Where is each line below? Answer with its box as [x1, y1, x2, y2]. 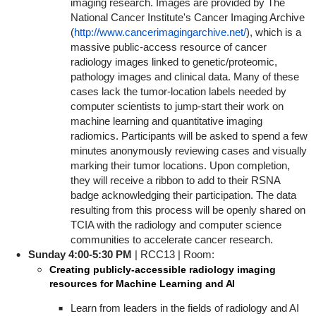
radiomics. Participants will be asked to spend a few [70, 130, 308, 142]
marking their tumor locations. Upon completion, [70, 159, 290, 171]
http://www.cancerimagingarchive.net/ [73, 26, 246, 38]
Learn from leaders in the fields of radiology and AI [70, 302, 299, 314]
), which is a [245, 26, 301, 38]
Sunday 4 [28, 248, 74, 260]
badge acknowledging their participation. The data [70, 189, 296, 201]
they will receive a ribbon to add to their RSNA [70, 174, 281, 186]
